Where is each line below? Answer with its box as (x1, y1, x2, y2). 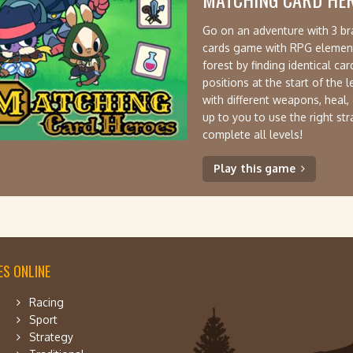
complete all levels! (203, 128, 303, 141)
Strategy (29, 330, 73, 344)
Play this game (214, 162, 295, 175)
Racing (29, 295, 64, 309)
